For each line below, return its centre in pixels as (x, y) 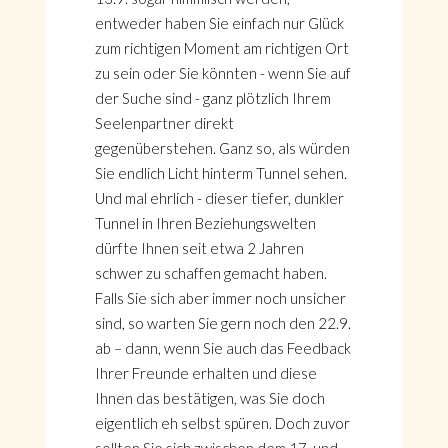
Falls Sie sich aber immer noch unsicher (220, 298)
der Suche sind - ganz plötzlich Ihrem (212, 98)
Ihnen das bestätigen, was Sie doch (209, 398)
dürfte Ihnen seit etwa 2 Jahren (199, 248)
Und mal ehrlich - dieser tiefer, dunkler (219, 198)
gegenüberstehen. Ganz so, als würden (222, 148)
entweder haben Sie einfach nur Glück (219, 23)
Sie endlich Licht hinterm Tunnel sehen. (220, 173)
